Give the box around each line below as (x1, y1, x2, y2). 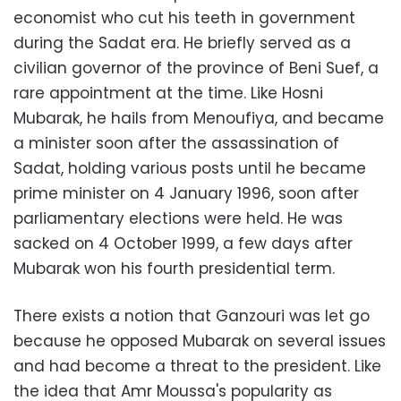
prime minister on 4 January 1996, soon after (13, 183, 359, 204)
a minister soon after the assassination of (13, 132, 339, 154)
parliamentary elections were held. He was (13, 208, 343, 229)
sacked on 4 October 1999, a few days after (13, 233, 353, 254)
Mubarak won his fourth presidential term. (13, 258, 335, 279)
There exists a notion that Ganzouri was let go (13, 305, 370, 327)
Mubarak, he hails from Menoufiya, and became (13, 107, 384, 129)
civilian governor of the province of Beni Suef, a (13, 57, 379, 79)
